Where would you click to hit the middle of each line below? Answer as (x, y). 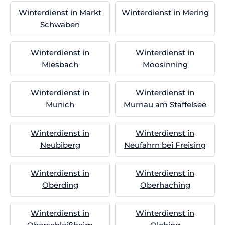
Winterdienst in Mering (165, 12)
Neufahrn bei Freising (165, 145)
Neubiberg (60, 145)
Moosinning (165, 65)
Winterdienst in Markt (60, 12)
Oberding (60, 185)
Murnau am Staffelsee (165, 105)
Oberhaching (165, 185)
